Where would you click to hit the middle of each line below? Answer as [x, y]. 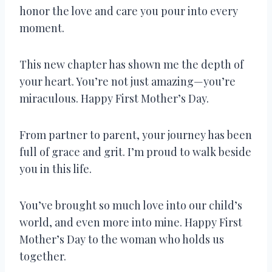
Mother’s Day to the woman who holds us [122, 239]
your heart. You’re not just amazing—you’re [127, 81]
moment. [42, 28]
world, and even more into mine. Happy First [131, 222]
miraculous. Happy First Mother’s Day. [114, 98]
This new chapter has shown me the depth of [131, 64]
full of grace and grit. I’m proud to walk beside [135, 151]
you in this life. [56, 168]
